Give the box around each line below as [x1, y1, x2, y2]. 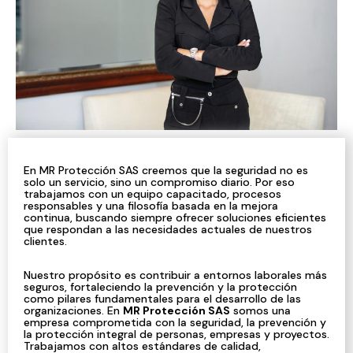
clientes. [24, 234, 67, 248]
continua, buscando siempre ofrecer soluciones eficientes [24, 210, 326, 225]
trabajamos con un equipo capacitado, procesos [24, 187, 281, 201]
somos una [230, 303, 291, 318]
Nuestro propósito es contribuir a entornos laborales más [24, 268, 327, 282]
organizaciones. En [24, 303, 123, 318]
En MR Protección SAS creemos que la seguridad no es [24, 163, 308, 177]
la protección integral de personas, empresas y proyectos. [24, 327, 329, 341]
